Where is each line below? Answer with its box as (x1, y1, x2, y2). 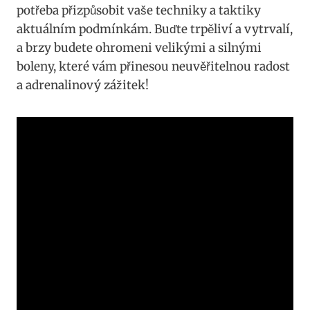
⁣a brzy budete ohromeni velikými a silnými (17, 40, 262, 56)
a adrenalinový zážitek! (17, 77, 149, 93)
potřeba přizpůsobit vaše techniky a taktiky (17, 3, 261, 19)
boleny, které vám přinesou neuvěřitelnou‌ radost (17, 59, 290, 75)
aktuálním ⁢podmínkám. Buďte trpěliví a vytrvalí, (17, 21, 293, 37)
